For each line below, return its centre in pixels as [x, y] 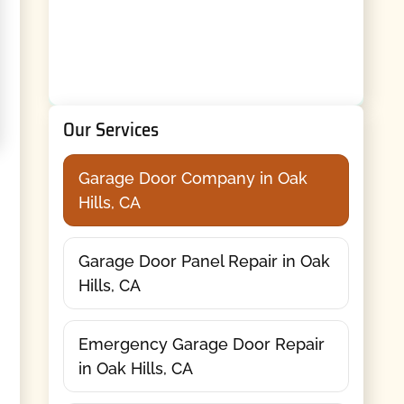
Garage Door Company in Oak [193, 178]
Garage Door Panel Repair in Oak [204, 261]
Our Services [110, 130]
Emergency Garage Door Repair [201, 344]
